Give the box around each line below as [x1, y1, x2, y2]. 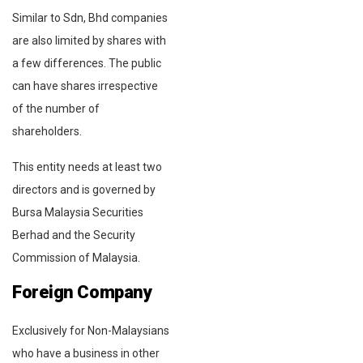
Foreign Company [12, 281, 152, 302]
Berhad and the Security [12, 228, 135, 241]
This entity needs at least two [12, 160, 162, 173]
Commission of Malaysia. [12, 250, 140, 264]
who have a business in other [12, 346, 160, 360]
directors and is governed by [12, 182, 156, 196]
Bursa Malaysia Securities [12, 205, 143, 219]
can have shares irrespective [12, 79, 158, 92]
